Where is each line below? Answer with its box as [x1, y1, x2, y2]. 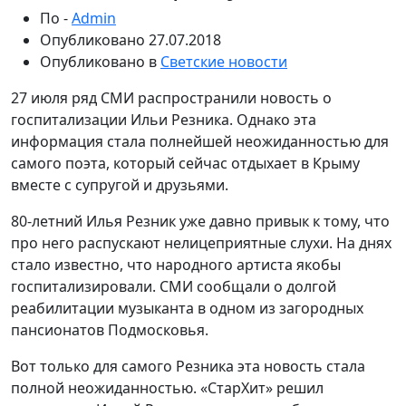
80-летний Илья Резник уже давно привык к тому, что [11, 211, 390, 231]
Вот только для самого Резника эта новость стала [11, 356, 365, 376]
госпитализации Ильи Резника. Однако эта [11, 110, 316, 130]
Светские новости [160, 52, 287, 72]
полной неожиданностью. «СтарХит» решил [11, 378, 324, 398]
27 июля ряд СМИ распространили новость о [11, 88, 332, 108]
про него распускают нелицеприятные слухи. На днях [11, 233, 391, 253]
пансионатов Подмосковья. [11, 320, 208, 340]
